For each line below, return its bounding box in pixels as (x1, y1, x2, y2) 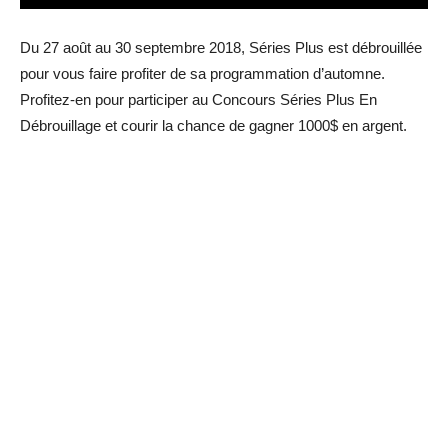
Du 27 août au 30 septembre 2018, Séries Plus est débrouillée (20, 38, 422, 56)
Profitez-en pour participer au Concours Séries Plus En (20, 90, 377, 108)
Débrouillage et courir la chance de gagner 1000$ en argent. (20, 116, 407, 134)
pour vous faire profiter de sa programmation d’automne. (20, 64, 385, 82)
